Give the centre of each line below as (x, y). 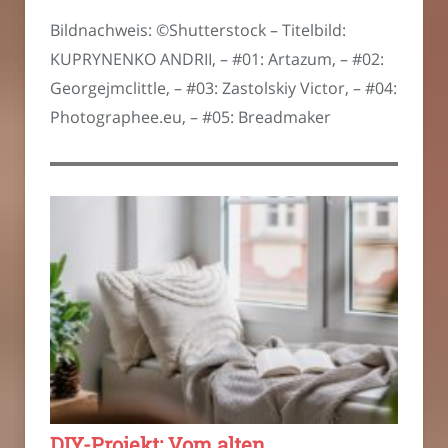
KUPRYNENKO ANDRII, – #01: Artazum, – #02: (217, 58)
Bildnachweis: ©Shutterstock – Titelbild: (198, 29)
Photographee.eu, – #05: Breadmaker (190, 116)
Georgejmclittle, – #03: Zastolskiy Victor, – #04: (223, 87)
